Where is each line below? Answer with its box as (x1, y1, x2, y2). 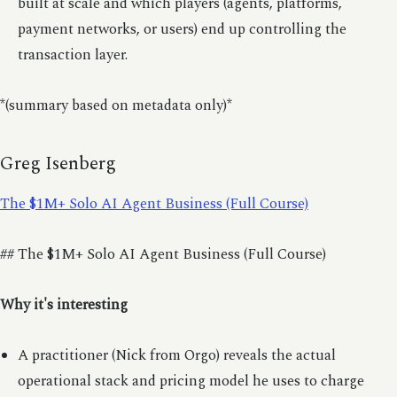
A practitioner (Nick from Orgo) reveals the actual (17, 344, 336, 367)
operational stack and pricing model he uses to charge (17, 370, 364, 393)
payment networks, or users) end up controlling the (17, 18, 346, 41)
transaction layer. (17, 43, 128, 66)
